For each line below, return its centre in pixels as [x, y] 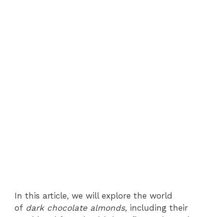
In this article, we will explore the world [93, 195]
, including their [156, 208]
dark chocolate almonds [75, 208]
